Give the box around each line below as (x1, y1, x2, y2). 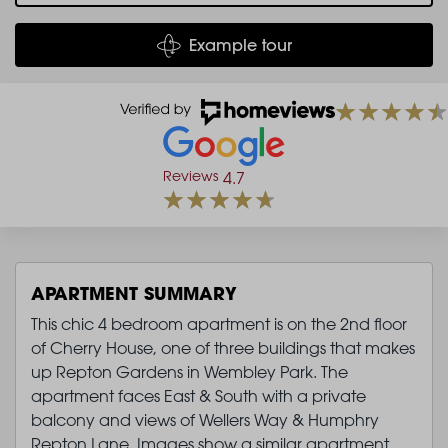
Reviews (163, 166, 218, 184)
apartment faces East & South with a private (31, 385, 366, 406)
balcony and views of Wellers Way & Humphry (31, 409, 379, 430)
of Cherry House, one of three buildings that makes (31, 337, 415, 358)
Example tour (188, 34, 292, 55)
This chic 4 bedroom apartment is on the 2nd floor (31, 313, 407, 334)
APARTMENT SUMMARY (31, 280, 237, 305)
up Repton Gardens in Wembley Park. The (31, 361, 348, 382)
